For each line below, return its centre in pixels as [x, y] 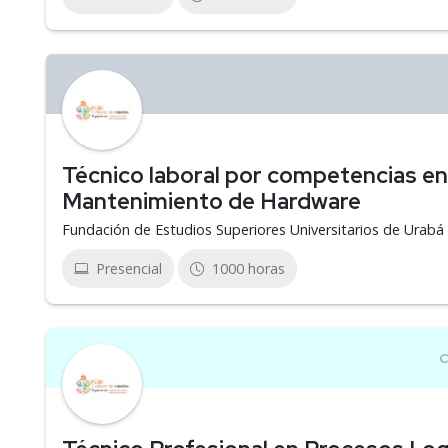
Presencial [129, 268]
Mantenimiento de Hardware [211, 201]
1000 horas [248, 268]
